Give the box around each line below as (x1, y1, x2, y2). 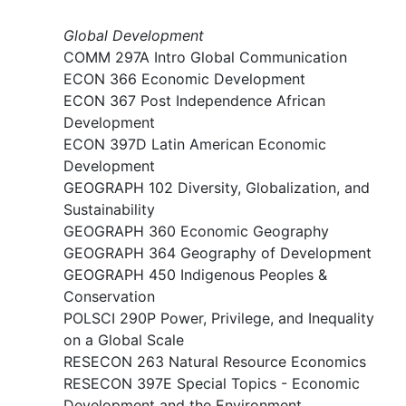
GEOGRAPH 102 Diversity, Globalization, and (63, 179, 370, 197)
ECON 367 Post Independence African (63, 92, 325, 110)
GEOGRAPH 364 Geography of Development (63, 244, 372, 262)
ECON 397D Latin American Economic (63, 135, 326, 153)
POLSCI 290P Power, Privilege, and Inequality (63, 309, 374, 327)
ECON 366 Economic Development (63, 70, 305, 88)
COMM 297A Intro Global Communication (63, 48, 347, 66)
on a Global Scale (63, 331, 184, 349)
